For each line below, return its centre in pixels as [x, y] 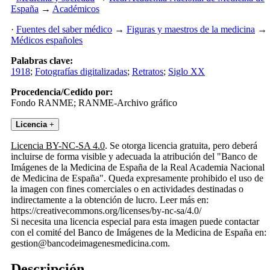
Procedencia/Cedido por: [62, 92]
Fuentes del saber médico [64, 30]
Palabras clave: [42, 61]
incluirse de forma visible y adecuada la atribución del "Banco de [134, 157]
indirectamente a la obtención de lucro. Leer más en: [110, 200]
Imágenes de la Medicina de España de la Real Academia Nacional [138, 168]
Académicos [76, 9]
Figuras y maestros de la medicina [191, 30]
